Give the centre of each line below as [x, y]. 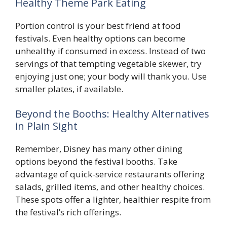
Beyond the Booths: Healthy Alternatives [112, 114]
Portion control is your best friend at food [98, 25]
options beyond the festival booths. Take [96, 162]
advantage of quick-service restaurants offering [110, 174]
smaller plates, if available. [69, 89]
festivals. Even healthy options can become [100, 38]
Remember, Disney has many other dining [99, 149]
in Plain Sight [46, 126]
